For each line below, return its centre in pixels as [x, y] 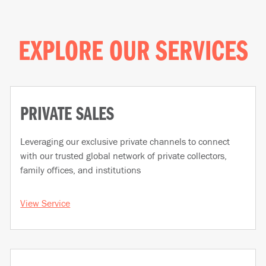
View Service [45, 203]
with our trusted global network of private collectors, [124, 155]
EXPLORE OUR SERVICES [133, 53]
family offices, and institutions [81, 170]
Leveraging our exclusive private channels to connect [125, 141]
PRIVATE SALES [73, 115]
